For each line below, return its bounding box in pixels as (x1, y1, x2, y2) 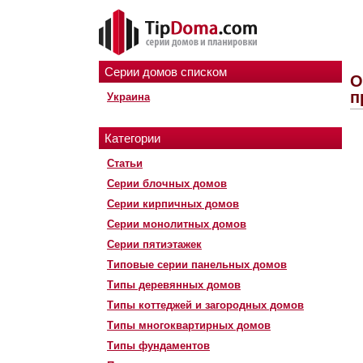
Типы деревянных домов (107, 279, 241, 291)
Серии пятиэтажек (107, 238, 202, 250)
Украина (107, 91, 150, 103)
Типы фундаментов (107, 340, 210, 352)
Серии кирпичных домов (107, 198, 239, 210)
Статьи (107, 157, 143, 169)
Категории (105, 131, 160, 145)
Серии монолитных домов (107, 218, 246, 230)
